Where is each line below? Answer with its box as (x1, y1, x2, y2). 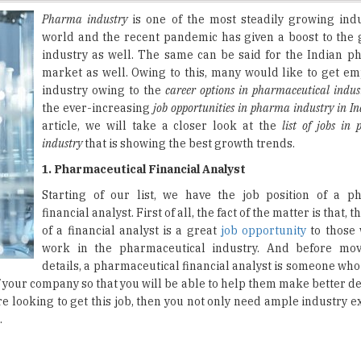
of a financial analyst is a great (42, 175, 221, 189)
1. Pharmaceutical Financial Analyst (42, 114, 246, 128)
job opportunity (220, 175, 307, 189)
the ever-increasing (42, 52, 153, 67)
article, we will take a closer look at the (42, 70, 282, 85)
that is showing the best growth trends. (82, 88, 300, 102)
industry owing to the (42, 35, 165, 49)
